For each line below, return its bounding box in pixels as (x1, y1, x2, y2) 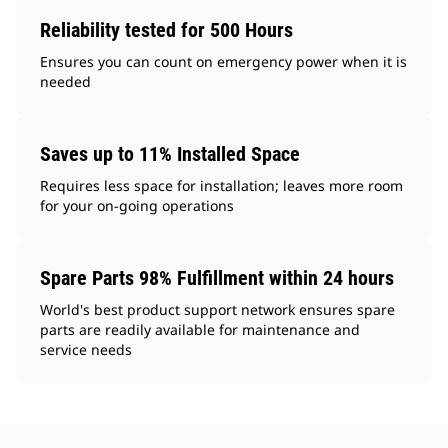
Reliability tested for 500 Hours (40, 18, 293, 43)
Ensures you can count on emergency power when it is (40, 52, 407, 72)
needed (40, 72, 91, 92)
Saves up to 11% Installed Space (40, 142, 300, 167)
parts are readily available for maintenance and (40, 320, 360, 340)
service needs (40, 340, 132, 360)
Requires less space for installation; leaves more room (40, 176, 403, 196)
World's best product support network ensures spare (40, 300, 395, 320)
